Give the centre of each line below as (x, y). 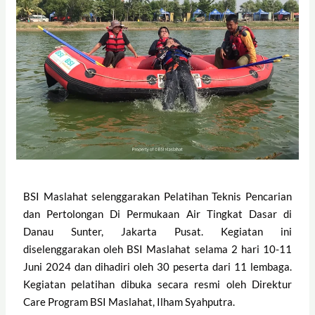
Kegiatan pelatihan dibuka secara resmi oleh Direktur (157, 284)
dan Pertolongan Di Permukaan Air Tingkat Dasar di (157, 213)
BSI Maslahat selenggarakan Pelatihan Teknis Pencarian (157, 196)
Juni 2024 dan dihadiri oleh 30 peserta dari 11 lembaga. (157, 266)
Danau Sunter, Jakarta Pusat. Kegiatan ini (157, 231)
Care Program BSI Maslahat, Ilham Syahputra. (129, 301)
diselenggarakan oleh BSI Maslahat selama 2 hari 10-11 (157, 249)
